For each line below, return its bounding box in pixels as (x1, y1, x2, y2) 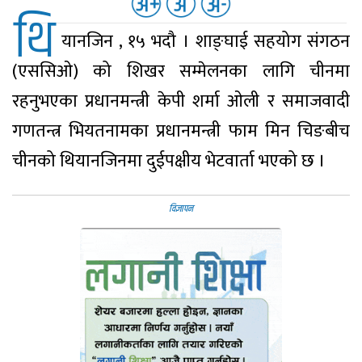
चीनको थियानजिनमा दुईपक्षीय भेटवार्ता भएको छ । (12, 145, 326, 176)
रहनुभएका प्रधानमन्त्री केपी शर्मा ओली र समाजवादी (12, 86, 350, 116)
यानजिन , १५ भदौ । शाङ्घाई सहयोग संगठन (61, 26, 350, 57)
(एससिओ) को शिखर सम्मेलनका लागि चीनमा (12, 56, 350, 86)
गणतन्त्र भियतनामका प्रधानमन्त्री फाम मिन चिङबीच (12, 116, 350, 146)
